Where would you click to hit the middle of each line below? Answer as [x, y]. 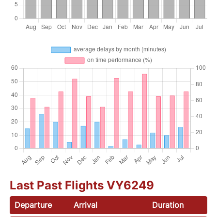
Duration [168, 205]
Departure [33, 205]
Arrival [86, 205]
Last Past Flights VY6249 [82, 185]
